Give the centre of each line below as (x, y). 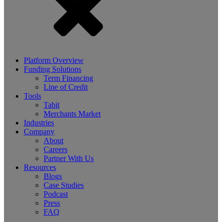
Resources (40, 167)
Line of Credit (66, 87)
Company (39, 132)
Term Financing (68, 78)
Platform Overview (54, 60)
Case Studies (64, 185)
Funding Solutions (53, 69)
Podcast (56, 194)
